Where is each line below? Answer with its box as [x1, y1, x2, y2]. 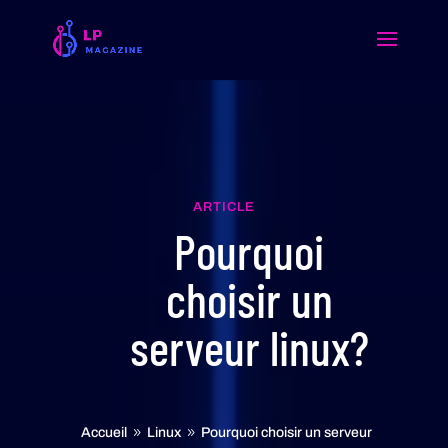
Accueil [80, 425, 127, 440]
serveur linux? [129, 318, 369, 376]
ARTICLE [192, 200, 255, 214]
